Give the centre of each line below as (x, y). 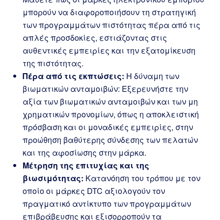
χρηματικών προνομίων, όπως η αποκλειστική (111, 114)
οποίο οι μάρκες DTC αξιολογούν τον (94, 191)
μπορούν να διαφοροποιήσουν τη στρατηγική (109, 12)
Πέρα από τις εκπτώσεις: (73, 76)
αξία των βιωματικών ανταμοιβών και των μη (110, 101)
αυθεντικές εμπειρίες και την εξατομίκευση (109, 50)
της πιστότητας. (53, 63)
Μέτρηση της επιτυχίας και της (86, 165)
